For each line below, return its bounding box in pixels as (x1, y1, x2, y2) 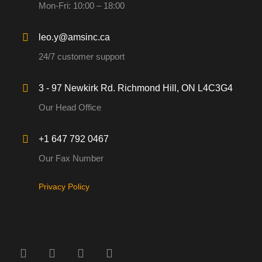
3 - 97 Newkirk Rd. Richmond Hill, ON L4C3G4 (39, 82, 233, 93)
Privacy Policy (39, 181, 89, 191)
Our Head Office (39, 102, 101, 112)
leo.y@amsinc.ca (39, 32, 110, 42)
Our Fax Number (39, 153, 104, 163)
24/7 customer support (39, 51, 125, 61)
